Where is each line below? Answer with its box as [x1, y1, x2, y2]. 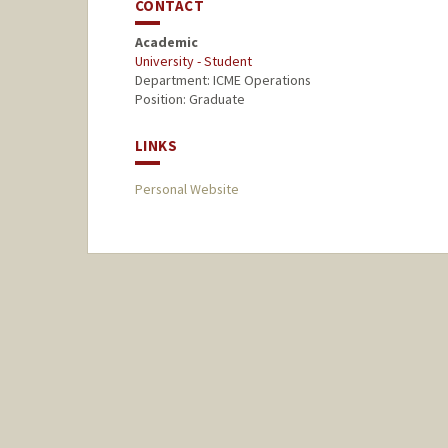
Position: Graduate [134, 90, 245, 109]
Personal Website [134, 180, 239, 199]
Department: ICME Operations [134, 71, 311, 90]
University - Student [134, 52, 252, 71]
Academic [134, 33, 198, 52]
